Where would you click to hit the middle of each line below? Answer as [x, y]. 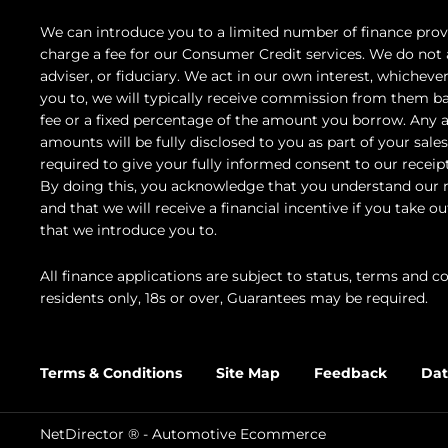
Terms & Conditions [111, 372]
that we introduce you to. [128, 229]
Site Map [248, 372]
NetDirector [84, 433]
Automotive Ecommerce [239, 433]
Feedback [350, 372]
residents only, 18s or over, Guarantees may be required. [234, 297]
